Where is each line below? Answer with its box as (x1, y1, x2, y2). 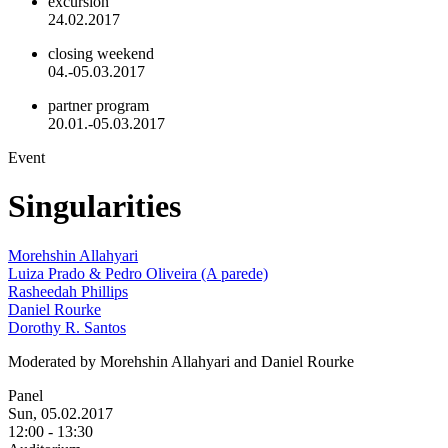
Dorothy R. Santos (8, 318, 126, 336)
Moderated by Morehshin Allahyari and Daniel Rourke (8, 352, 354, 370)
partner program (48, 96, 149, 114)
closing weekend (48, 44, 154, 62)
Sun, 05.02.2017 (8, 404, 113, 422)
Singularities (8, 188, 181, 225)
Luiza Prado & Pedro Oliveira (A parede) (8, 264, 268, 282)
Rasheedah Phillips (8, 282, 128, 300)
